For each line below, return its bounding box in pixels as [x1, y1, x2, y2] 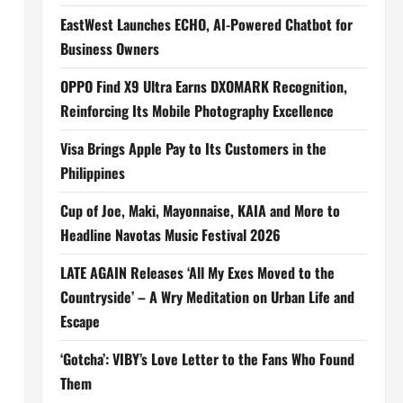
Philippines [59, 162, 125, 184]
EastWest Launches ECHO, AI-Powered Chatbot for [59, 13, 353, 35]
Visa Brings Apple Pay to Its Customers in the [59, 138, 327, 159]
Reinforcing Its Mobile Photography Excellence [59, 100, 334, 121]
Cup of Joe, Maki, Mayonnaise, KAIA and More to [59, 200, 340, 221]
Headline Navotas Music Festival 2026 [59, 224, 281, 246]
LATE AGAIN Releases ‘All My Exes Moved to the [59, 262, 335, 283]
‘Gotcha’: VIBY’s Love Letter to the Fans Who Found [59, 348, 354, 370]
